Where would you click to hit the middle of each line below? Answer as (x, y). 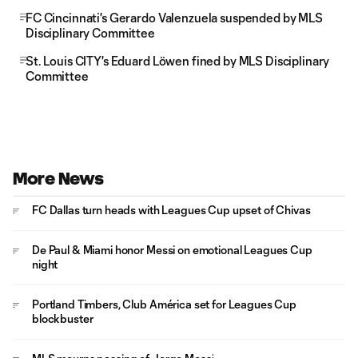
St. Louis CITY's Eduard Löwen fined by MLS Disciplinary (178, 61)
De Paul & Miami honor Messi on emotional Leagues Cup (172, 250)
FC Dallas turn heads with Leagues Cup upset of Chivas (171, 210)
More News (58, 179)
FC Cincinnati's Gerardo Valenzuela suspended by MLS (174, 18)
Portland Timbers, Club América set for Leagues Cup (164, 304)
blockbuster (63, 318)
